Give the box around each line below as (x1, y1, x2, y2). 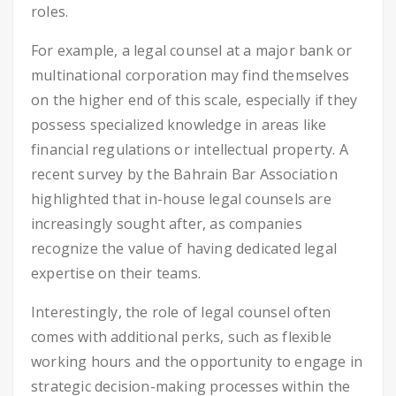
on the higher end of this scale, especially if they (31, 90, 358, 110)
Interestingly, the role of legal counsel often (31, 302, 331, 322)
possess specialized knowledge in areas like (31, 115, 327, 134)
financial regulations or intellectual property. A (31, 140, 348, 159)
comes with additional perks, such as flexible (31, 327, 332, 346)
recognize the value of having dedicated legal (31, 239, 338, 258)
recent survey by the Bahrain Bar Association (31, 164, 338, 184)
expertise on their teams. (31, 263, 201, 283)
